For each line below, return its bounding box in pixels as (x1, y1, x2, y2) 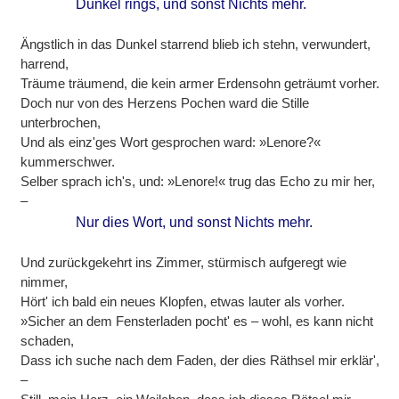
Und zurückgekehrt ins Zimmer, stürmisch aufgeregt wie (20, 255, 347, 271)
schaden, (20, 333, 75, 349)
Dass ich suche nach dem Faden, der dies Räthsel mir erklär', (20, 353, 380, 369)
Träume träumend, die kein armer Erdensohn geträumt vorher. (20, 76, 380, 92)
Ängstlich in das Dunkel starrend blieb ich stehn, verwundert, (20, 37, 371, 53)
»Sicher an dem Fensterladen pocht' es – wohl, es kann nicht (20, 313, 374, 330)
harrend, (20, 56, 69, 72)
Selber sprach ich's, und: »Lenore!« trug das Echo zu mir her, (20, 174, 376, 190)
